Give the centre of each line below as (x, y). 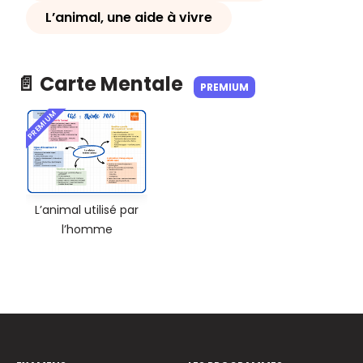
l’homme (87, 230)
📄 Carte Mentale (102, 84)
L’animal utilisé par (87, 210)
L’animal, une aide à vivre (129, 18)
